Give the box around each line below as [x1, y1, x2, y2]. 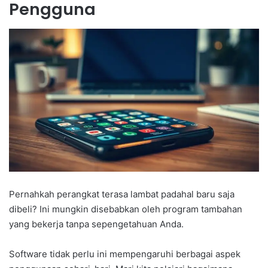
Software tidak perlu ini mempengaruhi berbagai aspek [9, 248, 240, 260]
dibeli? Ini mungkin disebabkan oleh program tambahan [9, 203, 242, 215]
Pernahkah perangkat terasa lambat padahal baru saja [9, 188, 234, 200]
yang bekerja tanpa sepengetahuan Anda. [9, 218, 184, 230]
